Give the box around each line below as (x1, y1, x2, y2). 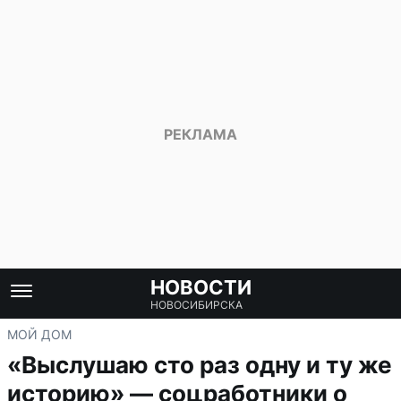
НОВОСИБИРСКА (149, 298, 243, 311)
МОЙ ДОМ (7, 327, 72, 342)
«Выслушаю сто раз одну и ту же (7, 351, 392, 379)
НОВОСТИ (149, 276, 252, 299)
